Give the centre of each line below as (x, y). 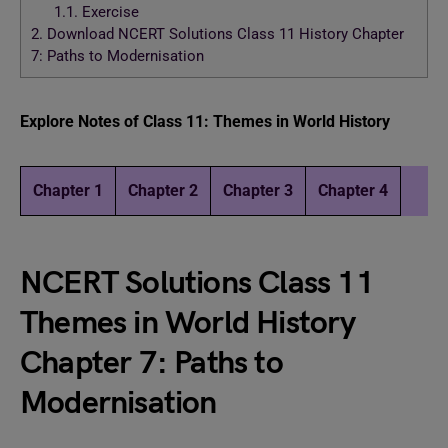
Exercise (108, 12)
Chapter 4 (353, 190)
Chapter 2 (163, 190)
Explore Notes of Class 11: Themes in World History (205, 121)
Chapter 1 (68, 190)
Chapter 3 (258, 190)
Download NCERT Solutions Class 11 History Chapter (223, 34)
